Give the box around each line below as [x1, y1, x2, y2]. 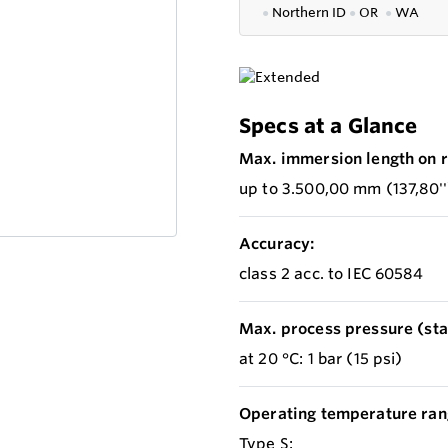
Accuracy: [239, 234, 315, 254]
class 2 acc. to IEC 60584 [239, 264, 423, 284]
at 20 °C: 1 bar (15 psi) [239, 349, 403, 369]
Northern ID [272, 4, 349, 21]
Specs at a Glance [239, 113, 418, 139]
